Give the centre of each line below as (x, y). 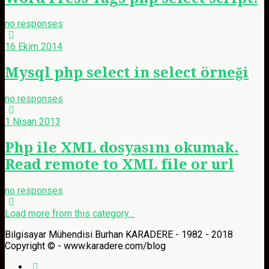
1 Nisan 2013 (33, 122)
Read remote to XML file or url (119, 165)
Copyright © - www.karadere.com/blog (85, 246)
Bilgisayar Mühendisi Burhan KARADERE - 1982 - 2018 (119, 235)
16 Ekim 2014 (34, 47)
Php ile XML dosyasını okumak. (122, 148)
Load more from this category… (70, 214)
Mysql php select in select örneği (127, 73)
